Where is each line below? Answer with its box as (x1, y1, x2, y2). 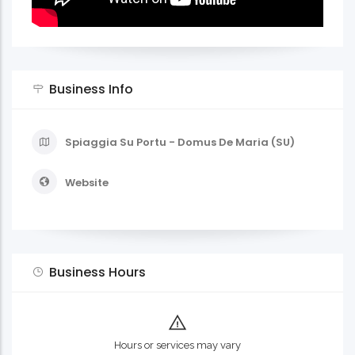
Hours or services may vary (114, 339, 241, 352)
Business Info (49, 80, 133, 99)
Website (65, 175, 109, 191)
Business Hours (49, 263, 146, 282)
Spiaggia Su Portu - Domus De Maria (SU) (65, 134, 295, 150)
